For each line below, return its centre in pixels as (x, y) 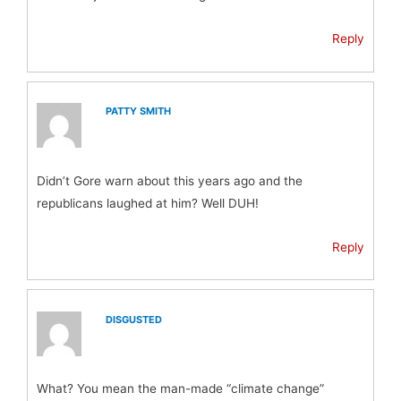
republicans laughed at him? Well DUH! (148, 203)
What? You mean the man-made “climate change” (180, 389)
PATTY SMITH (139, 111)
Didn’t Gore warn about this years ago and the (170, 180)
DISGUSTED (134, 320)
